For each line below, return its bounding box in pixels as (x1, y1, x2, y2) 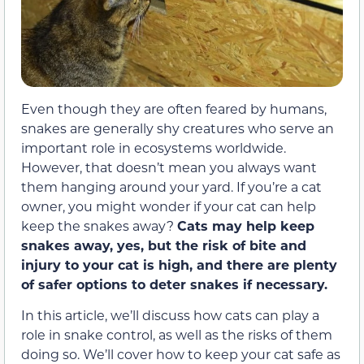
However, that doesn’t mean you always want (21, 158, 317, 175)
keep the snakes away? (21, 216, 177, 234)
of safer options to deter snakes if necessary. (21, 275, 327, 292)
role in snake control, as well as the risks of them (21, 326, 332, 344)
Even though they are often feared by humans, (21, 99, 327, 117)
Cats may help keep (177, 216, 314, 234)
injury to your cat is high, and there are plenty (21, 255, 337, 273)
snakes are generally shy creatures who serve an (21, 119, 334, 136)
